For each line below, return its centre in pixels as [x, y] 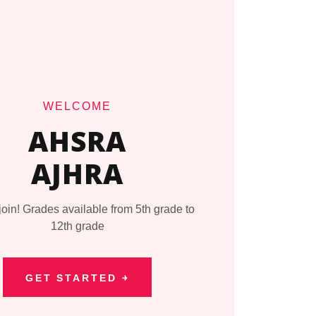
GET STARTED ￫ [77, 278]
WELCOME [77, 106]
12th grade [77, 226]
